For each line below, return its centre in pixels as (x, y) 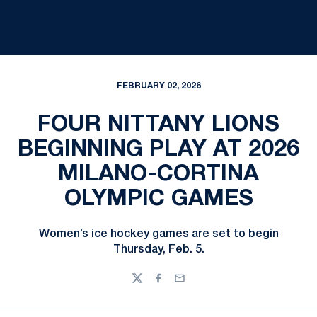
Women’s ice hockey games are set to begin (158, 234)
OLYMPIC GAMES (158, 199)
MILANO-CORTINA (158, 174)
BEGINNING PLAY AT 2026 (158, 150)
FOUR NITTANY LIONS (158, 125)
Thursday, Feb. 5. (158, 250)
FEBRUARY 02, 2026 (158, 86)
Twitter (148, 284)
